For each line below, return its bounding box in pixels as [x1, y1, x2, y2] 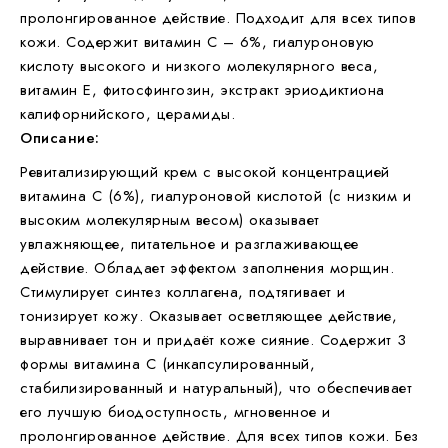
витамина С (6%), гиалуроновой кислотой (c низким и [20, 184, 411, 207]
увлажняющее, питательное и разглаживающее [20, 232, 359, 255]
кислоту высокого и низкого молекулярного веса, [20, 54, 378, 77]
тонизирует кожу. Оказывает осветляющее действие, [20, 304, 397, 327]
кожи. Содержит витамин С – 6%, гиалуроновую [20, 30, 375, 53]
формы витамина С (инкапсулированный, [20, 352, 315, 375]
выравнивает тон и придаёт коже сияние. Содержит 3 [20, 328, 407, 351]
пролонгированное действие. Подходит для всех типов [20, 6, 416, 29]
